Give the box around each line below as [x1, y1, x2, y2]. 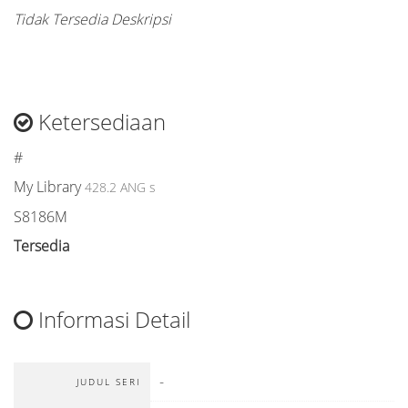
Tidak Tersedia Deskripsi [14, 9, 171, 29]
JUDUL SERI [76, 375, 141, 388]
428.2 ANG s [85, 178, 156, 196]
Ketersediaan [33, 107, 166, 137]
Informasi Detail [33, 304, 190, 334]
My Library [14, 177, 81, 197]
